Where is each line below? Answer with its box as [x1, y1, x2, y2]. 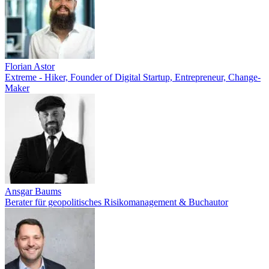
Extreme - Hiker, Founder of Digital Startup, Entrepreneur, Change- [5, 72, 261, 82]
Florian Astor [5, 61, 55, 71]
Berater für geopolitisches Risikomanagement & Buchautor [5, 197, 228, 207]
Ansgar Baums [5, 186, 61, 196]
